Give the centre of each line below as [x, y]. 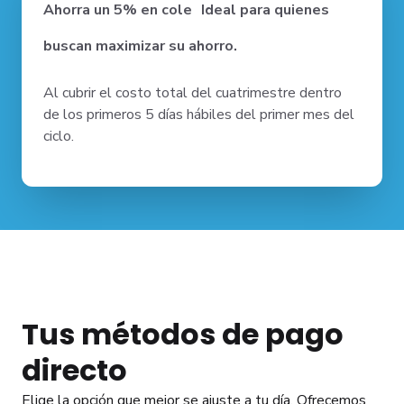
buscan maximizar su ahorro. [140, 46]
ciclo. [60, 136]
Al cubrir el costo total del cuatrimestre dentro [193, 93]
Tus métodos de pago [183, 334]
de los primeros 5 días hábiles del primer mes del [199, 115]
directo [74, 370]
